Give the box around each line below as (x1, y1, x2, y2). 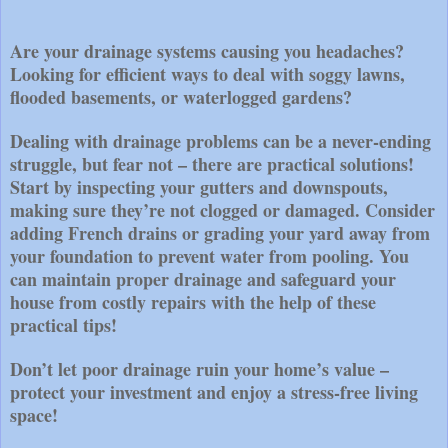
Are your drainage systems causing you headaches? (10, 37, 404, 64)
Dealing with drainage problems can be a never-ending (10, 127, 431, 154)
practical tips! (10, 311, 117, 338)
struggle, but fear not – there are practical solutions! (10, 150, 414, 177)
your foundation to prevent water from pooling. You (10, 242, 409, 269)
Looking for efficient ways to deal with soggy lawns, (10, 60, 405, 87)
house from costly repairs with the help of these (10, 288, 376, 315)
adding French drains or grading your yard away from (10, 219, 430, 246)
